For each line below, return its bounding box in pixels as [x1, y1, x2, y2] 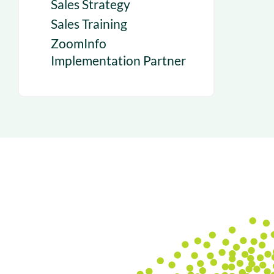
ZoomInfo [51, 35, 106, 51]
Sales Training [51, 16, 127, 31]
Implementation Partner [51, 53, 186, 68]
